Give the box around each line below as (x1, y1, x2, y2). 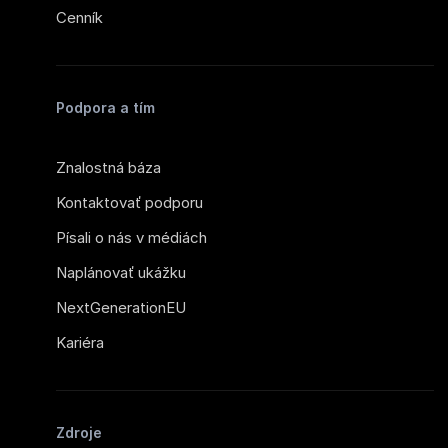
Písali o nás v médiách (56, 227, 207, 247)
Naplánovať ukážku (56, 262, 186, 282)
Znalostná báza (56, 157, 161, 177)
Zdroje (56, 423, 102, 441)
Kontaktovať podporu (56, 192, 203, 212)
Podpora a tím (56, 98, 155, 116)
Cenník (56, 7, 103, 27)
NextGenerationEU (56, 297, 186, 317)
